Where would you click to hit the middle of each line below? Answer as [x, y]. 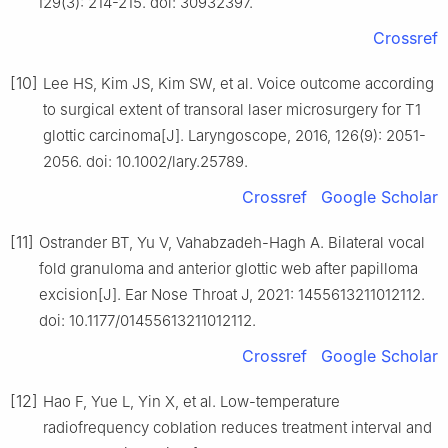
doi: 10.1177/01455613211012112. [147, 320]
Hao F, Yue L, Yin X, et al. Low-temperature [191, 401]
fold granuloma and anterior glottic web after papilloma [228, 268]
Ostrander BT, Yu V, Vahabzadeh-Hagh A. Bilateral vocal [232, 242]
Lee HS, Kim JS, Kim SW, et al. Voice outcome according [238, 83]
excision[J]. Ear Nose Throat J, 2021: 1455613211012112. [232, 294]
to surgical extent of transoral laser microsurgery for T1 [232, 109]
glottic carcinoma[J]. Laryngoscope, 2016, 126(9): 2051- [234, 135]
